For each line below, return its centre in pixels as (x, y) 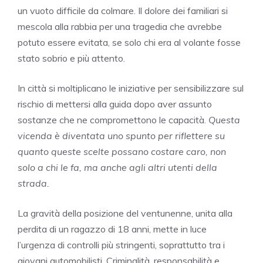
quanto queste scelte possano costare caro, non (122, 151)
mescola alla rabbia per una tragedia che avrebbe (120, 26)
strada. (33, 183)
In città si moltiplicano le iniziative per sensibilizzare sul (131, 88)
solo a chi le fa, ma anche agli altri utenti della (117, 167)
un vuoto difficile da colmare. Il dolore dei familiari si (123, 10)
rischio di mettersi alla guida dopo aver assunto (115, 104)
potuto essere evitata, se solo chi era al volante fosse (129, 42)
